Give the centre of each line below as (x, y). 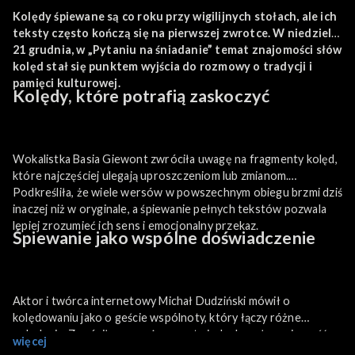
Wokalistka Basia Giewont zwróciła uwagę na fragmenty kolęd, (175, 158)
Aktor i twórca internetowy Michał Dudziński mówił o (152, 301)
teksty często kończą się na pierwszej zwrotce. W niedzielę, (177, 33)
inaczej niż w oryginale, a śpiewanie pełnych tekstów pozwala (170, 208)
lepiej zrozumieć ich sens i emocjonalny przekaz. (136, 225)
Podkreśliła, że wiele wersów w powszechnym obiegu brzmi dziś (177, 192)
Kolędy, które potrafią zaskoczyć (141, 95)
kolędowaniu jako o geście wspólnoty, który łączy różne (157, 318)
